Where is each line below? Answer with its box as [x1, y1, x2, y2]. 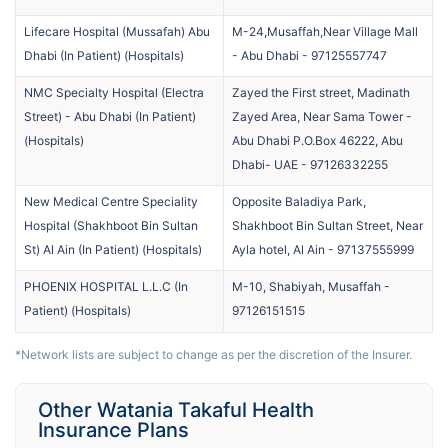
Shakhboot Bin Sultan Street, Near [232, 217, 423, 233]
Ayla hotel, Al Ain [232, 241, 325, 257]
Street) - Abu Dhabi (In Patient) [24, 108, 196, 124]
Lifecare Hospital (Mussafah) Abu [24, 23, 210, 39]
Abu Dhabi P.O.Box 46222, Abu [232, 132, 403, 148]
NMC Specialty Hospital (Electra [24, 84, 204, 100]
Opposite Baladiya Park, [232, 193, 366, 209]
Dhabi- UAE [232, 156, 298, 172]
